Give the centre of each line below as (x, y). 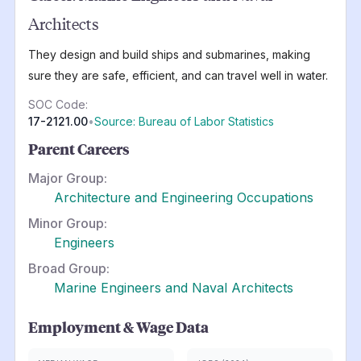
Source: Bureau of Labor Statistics (184, 121)
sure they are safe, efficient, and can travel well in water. (178, 75)
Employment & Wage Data (118, 327)
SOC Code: (58, 104)
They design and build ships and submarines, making (169, 54)
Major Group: (67, 178)
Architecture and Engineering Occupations (183, 197)
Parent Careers (79, 149)
